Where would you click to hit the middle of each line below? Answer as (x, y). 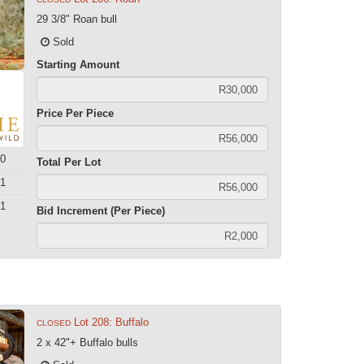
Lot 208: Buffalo (112, 322)
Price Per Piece (76, 113)
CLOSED (54, 323)
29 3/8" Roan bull (77, 19)
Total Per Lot (69, 162)
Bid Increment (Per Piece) (101, 211)
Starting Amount (78, 65)
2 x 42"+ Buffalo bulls (88, 342)
